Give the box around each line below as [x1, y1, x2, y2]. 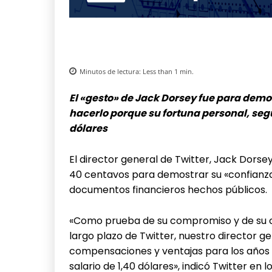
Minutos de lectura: [80, 66, 143, 76]
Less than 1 [143, 66, 178, 76]
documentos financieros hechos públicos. [69, 182, 267, 197]
